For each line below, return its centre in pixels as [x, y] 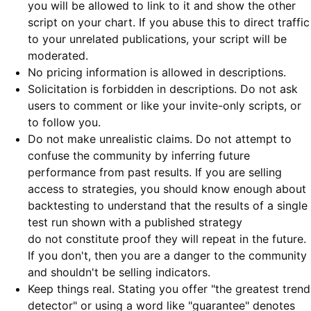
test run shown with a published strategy [135, 222]
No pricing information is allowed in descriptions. [157, 73]
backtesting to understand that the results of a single [168, 206]
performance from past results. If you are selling [155, 173]
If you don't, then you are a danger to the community [167, 256]
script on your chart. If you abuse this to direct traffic [169, 23]
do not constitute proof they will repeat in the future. [167, 239]
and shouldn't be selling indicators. [119, 272]
